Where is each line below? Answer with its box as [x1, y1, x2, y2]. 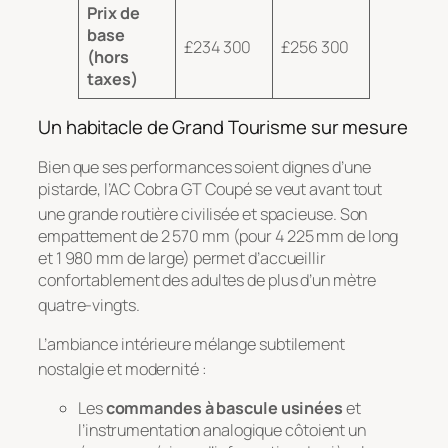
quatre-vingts [38, 294, 136, 317]
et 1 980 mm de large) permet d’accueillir [38, 247, 326, 270]
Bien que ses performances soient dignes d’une [38, 155, 371, 178]
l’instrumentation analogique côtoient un [78, 418, 366, 441]
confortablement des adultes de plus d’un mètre [38, 269, 377, 292]
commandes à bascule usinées [105, 396, 343, 419]
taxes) [87, 67, 138, 90]
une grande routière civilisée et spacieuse [38, 203, 333, 226]
